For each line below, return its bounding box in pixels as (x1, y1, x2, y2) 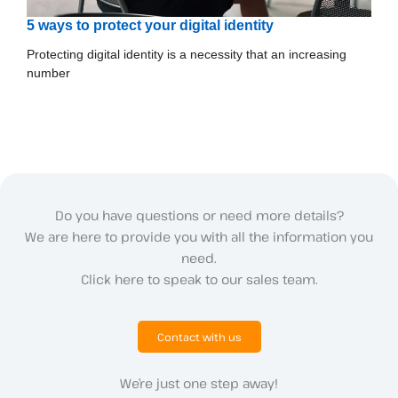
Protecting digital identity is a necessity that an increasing (27, 47, 346, 62)
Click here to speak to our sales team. (80, 269, 318, 288)
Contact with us (156, 329, 242, 344)
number (27, 66, 70, 81)
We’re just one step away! (120, 373, 278, 392)
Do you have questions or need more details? (54, 205, 344, 224)
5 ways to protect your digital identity (27, 18, 274, 34)
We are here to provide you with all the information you (25, 227, 373, 245)
